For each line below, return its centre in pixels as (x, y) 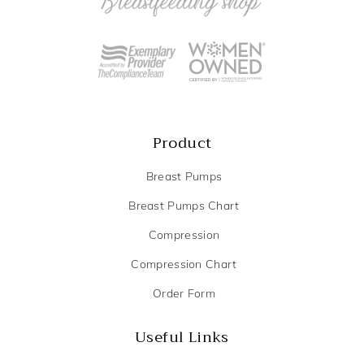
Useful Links (182, 337)
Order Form (184, 293)
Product (182, 143)
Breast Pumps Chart (184, 206)
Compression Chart (184, 264)
